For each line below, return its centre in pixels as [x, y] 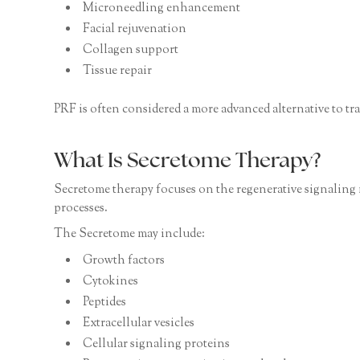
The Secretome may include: [130, 235]
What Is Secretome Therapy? [188, 162]
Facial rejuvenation [135, 29]
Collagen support [131, 50]
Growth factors [124, 261]
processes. [81, 209]
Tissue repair [118, 71]
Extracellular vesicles [139, 324]
